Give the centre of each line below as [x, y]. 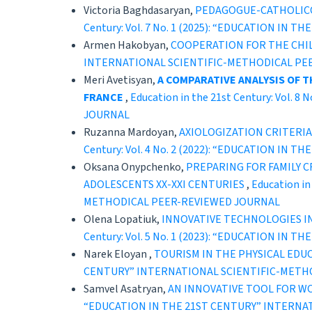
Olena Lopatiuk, [123, 220]
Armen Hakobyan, [127, 46]
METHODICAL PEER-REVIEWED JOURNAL [182, 202]
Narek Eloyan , [119, 255]
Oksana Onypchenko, [135, 167]
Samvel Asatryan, [126, 289]
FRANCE [103, 98]
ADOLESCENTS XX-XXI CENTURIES [165, 185]
